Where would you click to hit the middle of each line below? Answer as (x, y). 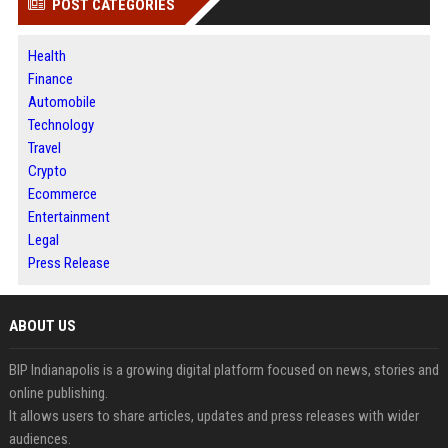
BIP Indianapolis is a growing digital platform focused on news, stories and (223, 370)
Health (46, 56)
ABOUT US (42, 326)
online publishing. (58, 393)
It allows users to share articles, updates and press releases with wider (213, 416)
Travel (44, 148)
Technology (60, 125)
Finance (50, 79)
